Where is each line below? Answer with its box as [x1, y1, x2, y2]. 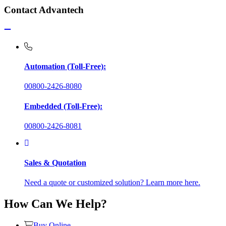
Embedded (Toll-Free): [24, 101, 102, 110]
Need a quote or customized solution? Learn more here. [24, 178, 200, 187]
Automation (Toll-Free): [24, 62, 106, 71]
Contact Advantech [4, 5, 84, 16]
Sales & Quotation [24, 158, 86, 167]
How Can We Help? [4, 197, 107, 211]
